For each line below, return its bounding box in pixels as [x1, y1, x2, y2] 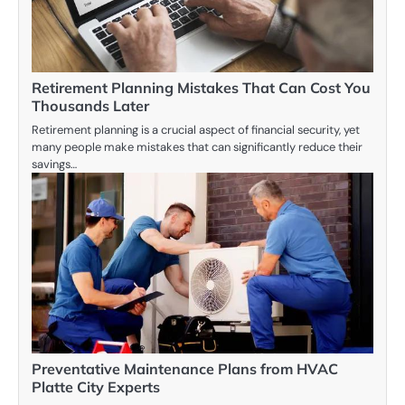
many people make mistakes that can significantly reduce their [32, 138, 363, 155]
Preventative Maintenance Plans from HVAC [32, 359, 338, 378]
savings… [32, 155, 77, 172]
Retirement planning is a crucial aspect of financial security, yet [32, 121, 360, 137]
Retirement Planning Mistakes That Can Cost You [32, 78, 371, 97]
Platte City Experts [32, 377, 160, 396]
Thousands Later [32, 96, 149, 115]
